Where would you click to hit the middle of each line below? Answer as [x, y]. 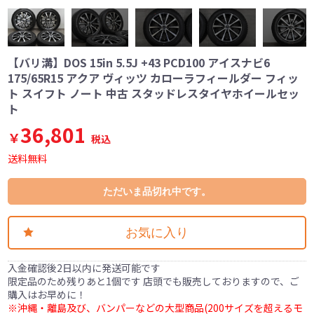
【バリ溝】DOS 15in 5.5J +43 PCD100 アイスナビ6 [139, 62]
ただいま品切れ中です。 [157, 191]
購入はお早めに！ [47, 294]
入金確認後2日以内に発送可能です [84, 267]
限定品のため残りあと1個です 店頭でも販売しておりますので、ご [154, 281]
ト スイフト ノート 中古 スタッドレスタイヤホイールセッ [154, 93]
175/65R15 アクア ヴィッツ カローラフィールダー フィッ [153, 77]
